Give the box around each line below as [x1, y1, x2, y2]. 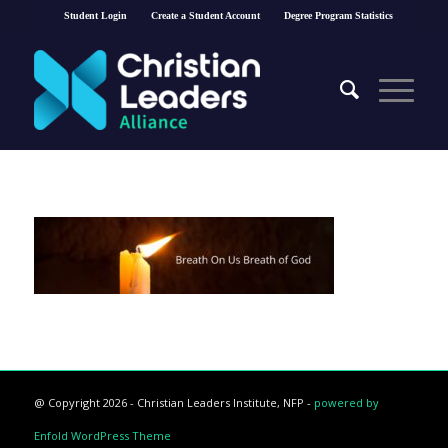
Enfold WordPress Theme [33, 428, 171, 443]
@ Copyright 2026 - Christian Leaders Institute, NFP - [33, 395, 314, 410]
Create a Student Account [151, 10, 261, 21]
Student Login [64, 10, 128, 21]
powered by [313, 395, 379, 410]
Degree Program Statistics [284, 10, 394, 21]
